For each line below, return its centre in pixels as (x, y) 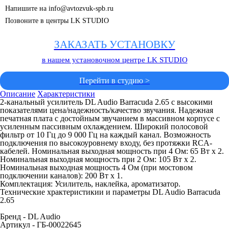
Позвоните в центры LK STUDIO (57, 21)
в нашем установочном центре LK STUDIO (114, 60)
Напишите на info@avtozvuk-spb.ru (59, 8)
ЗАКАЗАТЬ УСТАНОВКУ (114, 44)
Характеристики (66, 94)
